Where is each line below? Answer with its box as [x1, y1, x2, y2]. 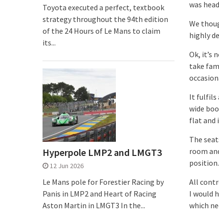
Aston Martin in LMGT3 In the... [43, 200, 145, 210]
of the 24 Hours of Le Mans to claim [43, 26, 160, 36]
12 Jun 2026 [50, 161, 84, 170]
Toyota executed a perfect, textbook [43, 2, 164, 12]
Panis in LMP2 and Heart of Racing [43, 189, 156, 198]
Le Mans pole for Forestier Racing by [43, 177, 164, 187]
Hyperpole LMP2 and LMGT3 [43, 146, 162, 158]
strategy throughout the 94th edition [43, 14, 168, 24]
